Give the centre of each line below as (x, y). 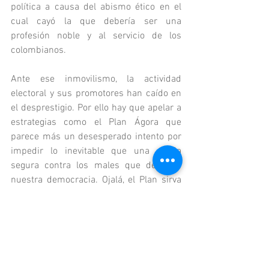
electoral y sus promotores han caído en (96, 94)
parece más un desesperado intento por (96, 137)
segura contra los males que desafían (96, 166)
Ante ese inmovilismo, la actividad (96, 79)
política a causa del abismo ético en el (96, 7)
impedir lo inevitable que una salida (96, 151)
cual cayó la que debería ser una (96, 22)
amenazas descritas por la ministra (96, 209)
